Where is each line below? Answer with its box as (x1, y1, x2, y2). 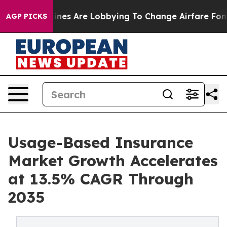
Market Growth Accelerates (8, 151, 218, 170)
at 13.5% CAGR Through (8, 169, 194, 188)
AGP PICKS (6, 12, 47, 21)
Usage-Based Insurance (8, 133, 193, 152)
